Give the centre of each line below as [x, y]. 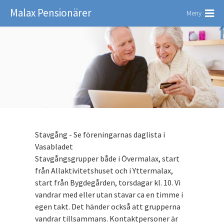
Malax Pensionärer [51, 13]
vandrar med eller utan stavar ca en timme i [109, 195]
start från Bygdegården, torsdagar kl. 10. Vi [108, 183]
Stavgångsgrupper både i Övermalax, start [107, 159]
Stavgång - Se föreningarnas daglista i [100, 135]
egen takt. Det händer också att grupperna [108, 207]
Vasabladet [54, 147]
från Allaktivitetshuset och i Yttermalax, [104, 171]
